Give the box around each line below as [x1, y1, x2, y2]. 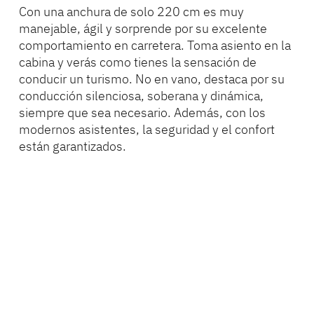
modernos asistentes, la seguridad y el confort [18, 121, 275, 137]
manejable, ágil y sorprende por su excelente [18, 20, 267, 36]
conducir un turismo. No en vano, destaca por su [18, 70, 285, 87]
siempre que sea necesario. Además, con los [18, 104, 266, 121]
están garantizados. [18, 137, 126, 154]
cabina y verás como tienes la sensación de [18, 53, 257, 70]
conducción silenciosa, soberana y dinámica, [18, 87, 264, 104]
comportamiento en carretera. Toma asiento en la [18, 36, 291, 53]
